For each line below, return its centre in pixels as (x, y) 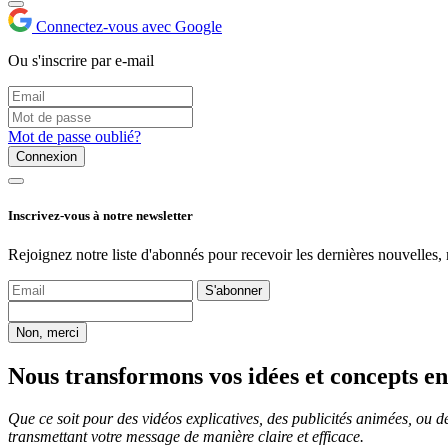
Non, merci (47, 332)
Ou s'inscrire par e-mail (81, 61)
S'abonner (233, 290)
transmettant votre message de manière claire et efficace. (186, 436)
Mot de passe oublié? (74, 137)
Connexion (46, 157)
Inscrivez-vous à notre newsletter (100, 215)
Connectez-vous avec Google (129, 27)
